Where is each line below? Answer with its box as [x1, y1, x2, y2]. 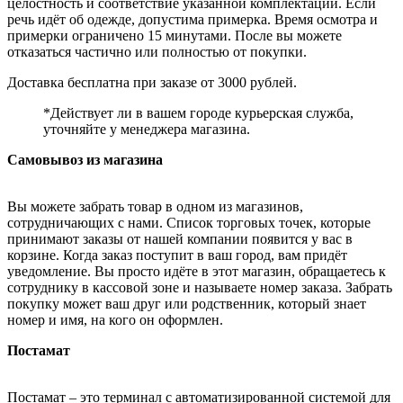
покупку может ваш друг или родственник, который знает [7, 296, 366, 312]
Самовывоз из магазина [7, 152, 163, 168]
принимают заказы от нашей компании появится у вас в [7, 231, 353, 247]
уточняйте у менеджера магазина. [43, 121, 250, 138]
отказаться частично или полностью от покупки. [7, 44, 307, 60]
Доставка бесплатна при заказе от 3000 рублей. [7, 75, 297, 91]
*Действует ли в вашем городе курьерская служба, [43, 105, 354, 121]
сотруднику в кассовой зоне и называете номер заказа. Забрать [7, 280, 392, 296]
